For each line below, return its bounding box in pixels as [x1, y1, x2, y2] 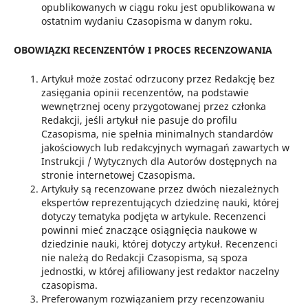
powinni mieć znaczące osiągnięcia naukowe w [41, 223, 257, 237]
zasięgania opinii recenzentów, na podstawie [41, 86, 249, 100]
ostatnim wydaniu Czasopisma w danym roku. [41, 14, 252, 27]
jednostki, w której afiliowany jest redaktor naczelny [41, 265, 279, 278]
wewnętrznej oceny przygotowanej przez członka [41, 100, 266, 113]
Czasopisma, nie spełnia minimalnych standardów [41, 127, 273, 141]
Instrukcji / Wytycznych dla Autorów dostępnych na [41, 155, 277, 168]
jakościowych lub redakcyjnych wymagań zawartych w [41, 141, 289, 155]
